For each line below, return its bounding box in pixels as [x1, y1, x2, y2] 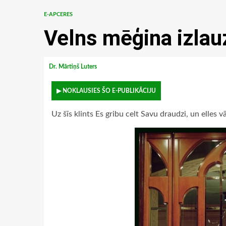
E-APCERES [44, 12, 73, 17]
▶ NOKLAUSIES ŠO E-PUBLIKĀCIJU [56, 88, 156, 94]
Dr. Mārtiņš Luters [49, 64, 98, 70]
